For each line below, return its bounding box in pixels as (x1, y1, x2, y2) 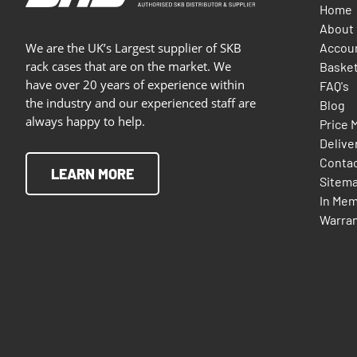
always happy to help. (25, 113, 145, 130)
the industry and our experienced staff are (25, 95, 256, 112)
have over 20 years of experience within (25, 76, 245, 93)
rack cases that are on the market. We (25, 58, 231, 75)
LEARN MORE (51, 165, 134, 183)
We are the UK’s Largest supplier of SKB (25, 40, 241, 57)
